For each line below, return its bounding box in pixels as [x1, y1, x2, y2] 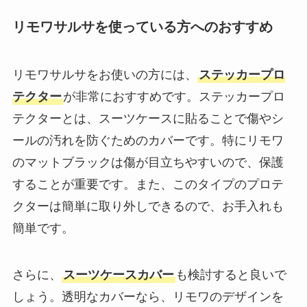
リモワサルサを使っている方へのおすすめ [12, 19, 273, 35]
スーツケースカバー [62, 267, 174, 282]
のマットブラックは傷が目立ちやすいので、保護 [12, 155, 284, 169]
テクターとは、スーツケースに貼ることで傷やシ [12, 111, 284, 125]
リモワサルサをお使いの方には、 [12, 67, 197, 82]
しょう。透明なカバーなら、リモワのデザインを [12, 289, 284, 304]
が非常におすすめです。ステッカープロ [62, 89, 285, 103]
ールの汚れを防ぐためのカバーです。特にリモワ [12, 133, 284, 147]
